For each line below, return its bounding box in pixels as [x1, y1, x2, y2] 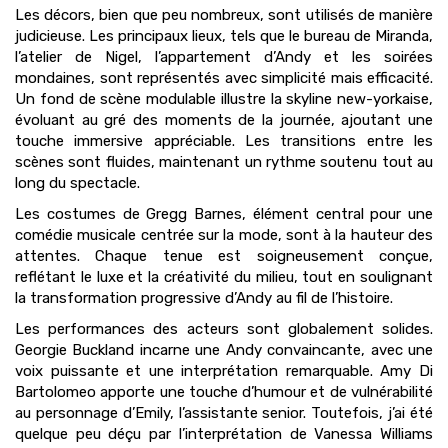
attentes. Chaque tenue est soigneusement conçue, [15, 247, 433, 266]
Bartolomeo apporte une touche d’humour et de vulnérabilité [15, 383, 433, 402]
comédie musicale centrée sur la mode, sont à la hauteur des [15, 226, 433, 245]
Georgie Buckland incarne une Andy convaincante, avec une [15, 341, 433, 360]
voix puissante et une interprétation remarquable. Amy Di [15, 362, 433, 381]
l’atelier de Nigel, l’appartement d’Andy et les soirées [15, 48, 433, 67]
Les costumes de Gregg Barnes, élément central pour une [15, 205, 433, 224]
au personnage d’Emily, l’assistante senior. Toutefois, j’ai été [15, 404, 433, 423]
